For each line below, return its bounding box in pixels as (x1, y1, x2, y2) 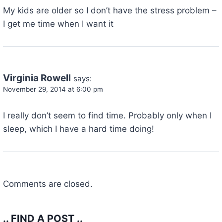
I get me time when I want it (2, 18, 113, 29)
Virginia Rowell (2, 72, 71, 84)
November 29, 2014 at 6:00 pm (2, 85, 103, 93)
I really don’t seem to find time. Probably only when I (2, 110, 212, 120)
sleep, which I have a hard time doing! (2, 123, 154, 134)
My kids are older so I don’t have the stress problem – (2, 5, 217, 15)
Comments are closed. (2, 178, 93, 189)
